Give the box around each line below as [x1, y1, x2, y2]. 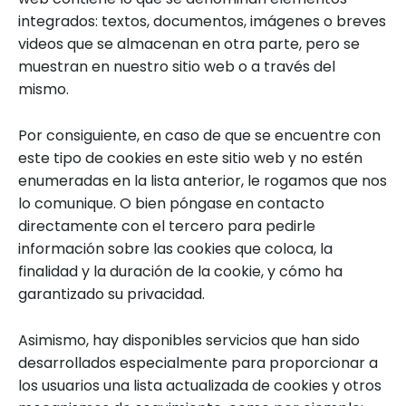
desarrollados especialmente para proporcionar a [18, 353, 378, 373]
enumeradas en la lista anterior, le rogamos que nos [18, 170, 387, 191]
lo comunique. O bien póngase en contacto [18, 193, 324, 214]
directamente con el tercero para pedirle [18, 216, 315, 237]
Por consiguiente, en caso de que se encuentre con [18, 125, 381, 146]
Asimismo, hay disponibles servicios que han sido [18, 330, 360, 351]
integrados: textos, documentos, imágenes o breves [18, 11, 386, 32]
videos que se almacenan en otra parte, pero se [18, 34, 360, 54]
